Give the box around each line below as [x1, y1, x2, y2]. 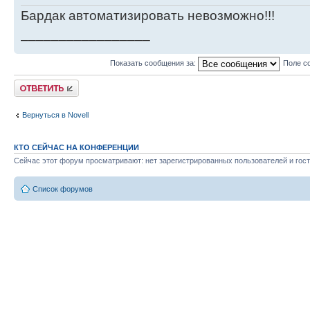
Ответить [14, 79, 47, 88]
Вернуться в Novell [22, 111, 89, 120]
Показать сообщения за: [109, 59, 198, 68]
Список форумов [33, 185, 93, 194]
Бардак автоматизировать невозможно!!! [21, 8, 275, 23]
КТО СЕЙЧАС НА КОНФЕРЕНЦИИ [14, 143, 139, 152]
